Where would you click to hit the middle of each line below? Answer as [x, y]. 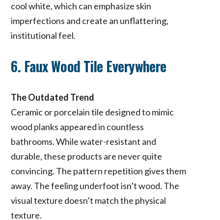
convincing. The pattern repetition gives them [99, 171]
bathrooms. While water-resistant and [84, 141]
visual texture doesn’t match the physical [89, 200]
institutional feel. [43, 35]
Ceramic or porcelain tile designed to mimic [93, 112]
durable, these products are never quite [87, 156]
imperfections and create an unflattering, [90, 20]
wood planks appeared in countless [78, 126]
